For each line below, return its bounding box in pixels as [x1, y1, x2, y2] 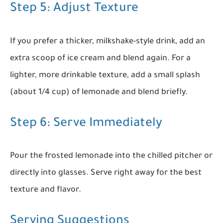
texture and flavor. [10, 185, 81, 195]
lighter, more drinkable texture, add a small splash [10, 71, 200, 80]
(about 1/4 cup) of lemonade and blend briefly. [10, 88, 188, 97]
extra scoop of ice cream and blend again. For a [10, 54, 191, 63]
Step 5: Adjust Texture [10, 2, 138, 16]
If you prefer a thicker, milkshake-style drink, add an [10, 37, 205, 46]
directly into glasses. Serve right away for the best [10, 168, 202, 178]
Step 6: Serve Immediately [10, 117, 162, 131]
